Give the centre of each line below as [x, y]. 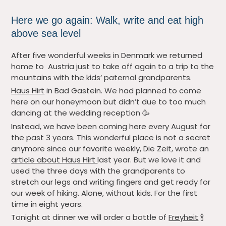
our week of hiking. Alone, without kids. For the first [104, 193]
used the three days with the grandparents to [98, 171]
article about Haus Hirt [54, 159]
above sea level [46, 33]
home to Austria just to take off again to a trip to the [113, 66]
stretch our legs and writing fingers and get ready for [111, 182]
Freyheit [184, 217]
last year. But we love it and [149, 159]
